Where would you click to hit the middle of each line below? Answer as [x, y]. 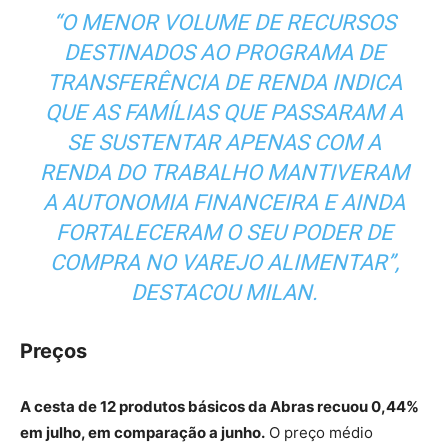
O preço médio [319, 432]
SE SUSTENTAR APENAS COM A [224, 142]
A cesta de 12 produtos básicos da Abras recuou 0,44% [219, 406]
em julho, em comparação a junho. [142, 432]
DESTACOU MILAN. [224, 292]
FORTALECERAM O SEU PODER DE [224, 232]
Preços [53, 350]
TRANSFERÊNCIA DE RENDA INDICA [224, 82]
